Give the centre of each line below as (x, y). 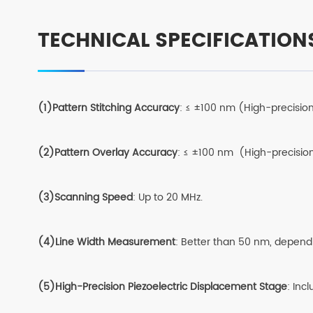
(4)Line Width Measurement (106, 242)
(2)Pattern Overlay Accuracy (107, 152)
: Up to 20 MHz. (167, 197)
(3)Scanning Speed (85, 197)
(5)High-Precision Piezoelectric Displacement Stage (162, 286)
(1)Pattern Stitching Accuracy (108, 108)
